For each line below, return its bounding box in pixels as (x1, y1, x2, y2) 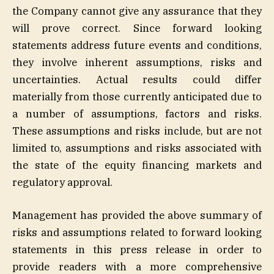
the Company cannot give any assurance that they (12, 4, 262, 18)
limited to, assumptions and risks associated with (12, 141, 262, 155)
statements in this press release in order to (12, 242, 262, 256)
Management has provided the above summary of (12, 208, 262, 222)
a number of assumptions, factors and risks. (12, 106, 262, 120)
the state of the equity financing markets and (12, 158, 262, 172)
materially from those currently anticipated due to (12, 89, 262, 103)
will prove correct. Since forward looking (12, 21, 262, 35)
